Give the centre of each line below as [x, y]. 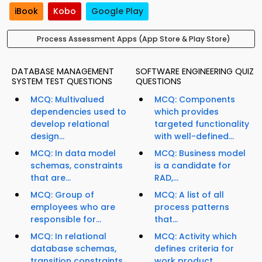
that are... [51, 178]
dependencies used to [78, 112]
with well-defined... [194, 137]
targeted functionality [202, 124]
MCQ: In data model [73, 154]
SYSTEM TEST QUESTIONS [62, 82]
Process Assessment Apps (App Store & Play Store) [133, 39]
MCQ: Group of [62, 195]
